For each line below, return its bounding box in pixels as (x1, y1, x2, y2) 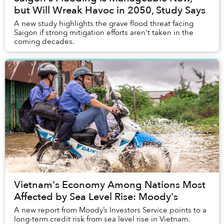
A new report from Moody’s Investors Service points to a (14, 205, 206, 215)
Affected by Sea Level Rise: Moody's (14, 190, 178, 204)
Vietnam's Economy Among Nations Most (14, 178, 205, 192)
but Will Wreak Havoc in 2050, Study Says (14, 3, 205, 17)
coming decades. (14, 36, 74, 47)
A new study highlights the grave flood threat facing (14, 18, 193, 29)
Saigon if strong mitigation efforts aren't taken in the (14, 27, 193, 38)
